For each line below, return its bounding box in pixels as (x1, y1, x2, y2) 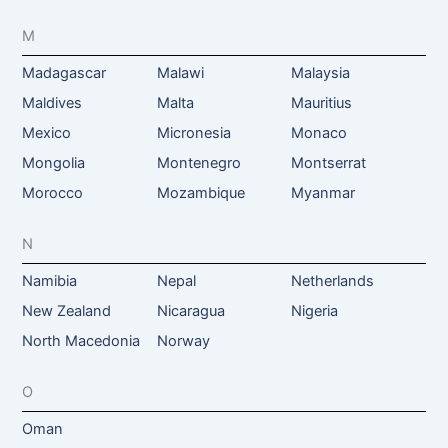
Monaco (290, 123, 347, 142)
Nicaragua (156, 301, 225, 320)
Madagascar (22, 63, 107, 82)
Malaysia (290, 63, 350, 82)
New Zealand (22, 301, 112, 320)
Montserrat (290, 153, 366, 172)
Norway (156, 331, 210, 350)
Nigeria (290, 301, 338, 320)
